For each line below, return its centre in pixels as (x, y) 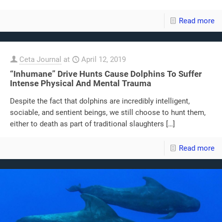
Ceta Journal (40, 59)
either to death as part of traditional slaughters (87, 124)
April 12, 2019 (104, 59)
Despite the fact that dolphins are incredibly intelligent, (100, 101)
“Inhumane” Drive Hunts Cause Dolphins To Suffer (106, 74)
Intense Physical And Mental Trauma (81, 83)
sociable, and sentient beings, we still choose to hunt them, (108, 112)
